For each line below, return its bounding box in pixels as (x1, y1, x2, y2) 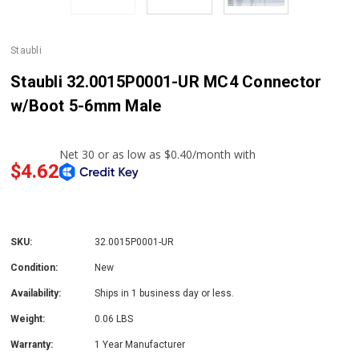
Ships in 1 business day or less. (95, 287, 234, 299)
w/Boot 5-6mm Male (10, 95, 162, 115)
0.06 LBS (95, 313, 133, 325)
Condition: (10, 261, 58, 273)
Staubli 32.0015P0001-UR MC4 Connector (10, 71, 322, 91)
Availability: (10, 287, 61, 299)
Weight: (10, 313, 45, 325)
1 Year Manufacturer (95, 338, 185, 350)
